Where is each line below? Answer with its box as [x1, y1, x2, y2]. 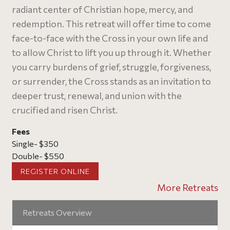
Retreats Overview [23, 207, 92, 217]
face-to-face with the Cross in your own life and [12, 32, 208, 44]
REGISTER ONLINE [21, 167, 90, 176]
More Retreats [157, 182, 218, 193]
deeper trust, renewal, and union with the [12, 90, 182, 101]
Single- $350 [12, 139, 59, 148]
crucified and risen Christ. [12, 104, 118, 116]
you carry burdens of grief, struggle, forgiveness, [12, 61, 211, 72]
